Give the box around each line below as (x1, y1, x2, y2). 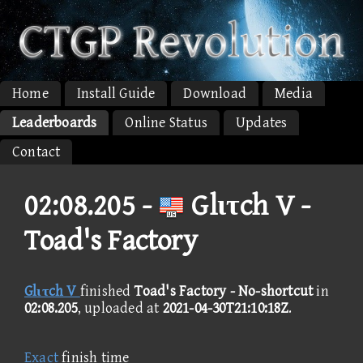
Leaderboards (12, 113, 97, 131)
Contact (12, 143, 61, 160)
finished (79, 282, 135, 300)
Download (183, 84, 247, 102)
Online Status (125, 113, 208, 131)
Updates (236, 113, 288, 131)
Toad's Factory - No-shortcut (134, 282, 314, 300)
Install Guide (76, 84, 156, 102)
